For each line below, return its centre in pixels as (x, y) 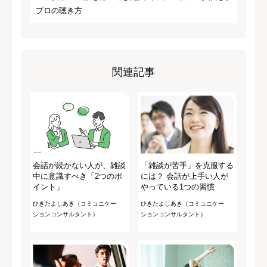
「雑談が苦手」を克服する (187, 166)
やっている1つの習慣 (177, 187)
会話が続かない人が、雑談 (79, 166)
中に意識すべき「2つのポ (77, 176)
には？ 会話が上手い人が (184, 176)
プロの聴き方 (59, 10)
